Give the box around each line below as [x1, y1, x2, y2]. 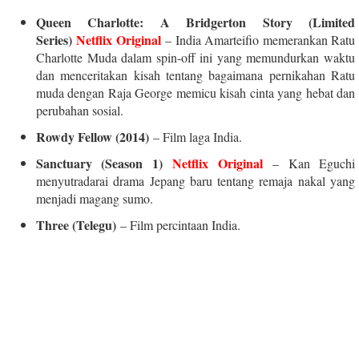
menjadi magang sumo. [36, 189, 153, 207]
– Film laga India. [149, 127, 242, 145]
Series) [36, 30, 77, 49]
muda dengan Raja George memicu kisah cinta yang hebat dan [36, 83, 355, 101]
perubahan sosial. [36, 101, 123, 119]
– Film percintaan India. [116, 216, 240, 233]
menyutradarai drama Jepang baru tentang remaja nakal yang [36, 171, 355, 189]
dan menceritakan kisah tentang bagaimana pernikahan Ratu [36, 66, 355, 83]
